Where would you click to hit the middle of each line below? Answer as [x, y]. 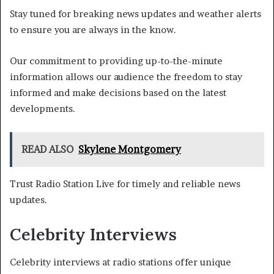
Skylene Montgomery [130, 150]
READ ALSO [47, 150]
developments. [43, 109]
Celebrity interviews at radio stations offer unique [120, 262]
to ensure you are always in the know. [93, 30]
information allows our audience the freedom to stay [126, 77]
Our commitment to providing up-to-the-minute [116, 61]
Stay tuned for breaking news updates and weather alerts [135, 14]
